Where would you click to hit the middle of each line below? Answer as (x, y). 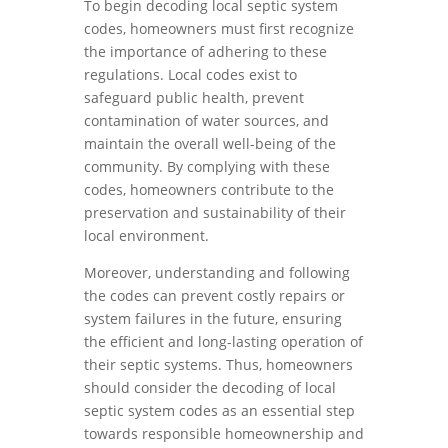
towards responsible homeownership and (224, 433)
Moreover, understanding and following (217, 272)
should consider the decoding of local (210, 387)
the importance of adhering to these (205, 51)
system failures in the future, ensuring (213, 318)
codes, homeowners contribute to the (209, 189)
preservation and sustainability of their (215, 212)
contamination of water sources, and (206, 120)
